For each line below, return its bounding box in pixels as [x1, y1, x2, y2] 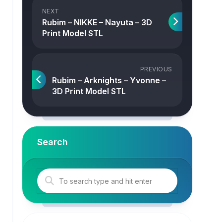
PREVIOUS [140, 65, 172, 73]
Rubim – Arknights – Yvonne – [52, 75, 166, 85]
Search [37, 137, 68, 147]
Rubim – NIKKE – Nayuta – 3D [42, 17, 152, 27]
